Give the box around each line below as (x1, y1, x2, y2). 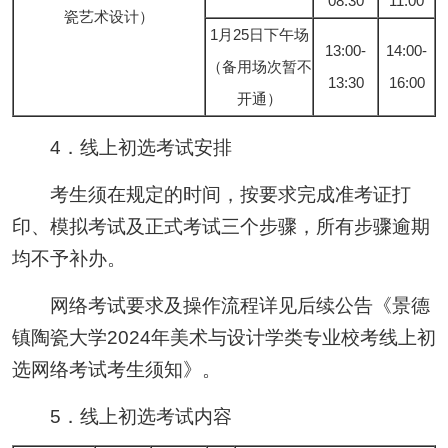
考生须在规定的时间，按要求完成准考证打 (11, 184, 411, 206)
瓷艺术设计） (64, 8, 154, 26)
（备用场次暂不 (206, 58, 312, 76)
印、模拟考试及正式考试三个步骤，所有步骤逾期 (11, 216, 430, 238)
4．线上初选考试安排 (11, 137, 232, 159)
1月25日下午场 (209, 26, 309, 44)
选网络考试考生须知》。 (11, 358, 221, 380)
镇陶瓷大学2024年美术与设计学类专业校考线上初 (11, 326, 436, 348)
